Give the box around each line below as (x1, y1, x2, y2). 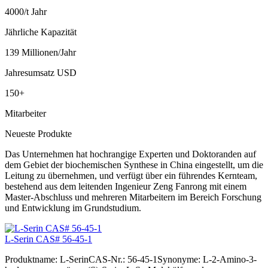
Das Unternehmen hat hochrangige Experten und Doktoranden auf (5, 149, 256, 159)
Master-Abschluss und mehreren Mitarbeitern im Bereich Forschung (5, 192, 261, 202)
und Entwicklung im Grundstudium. (5, 203, 141, 213)
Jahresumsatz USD (5, 68, 77, 78)
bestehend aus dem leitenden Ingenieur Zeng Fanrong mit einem (5, 181, 246, 191)
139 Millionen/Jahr (5, 47, 76, 57)
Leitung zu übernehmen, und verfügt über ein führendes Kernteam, (5, 170, 257, 181)
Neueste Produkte (5, 129, 72, 139)
